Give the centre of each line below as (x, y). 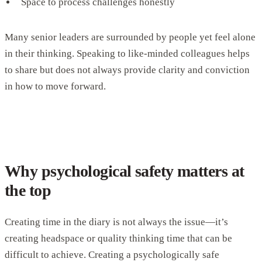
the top (28, 191)
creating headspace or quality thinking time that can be (118, 239)
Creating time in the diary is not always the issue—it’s (116, 222)
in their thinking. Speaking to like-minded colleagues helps (127, 54)
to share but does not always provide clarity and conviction (127, 70)
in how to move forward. (55, 87)
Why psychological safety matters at (125, 171)
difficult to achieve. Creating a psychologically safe (112, 255)
